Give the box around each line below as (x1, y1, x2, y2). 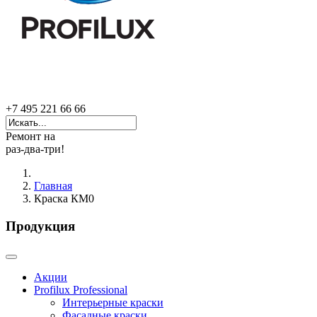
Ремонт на (6, 130, 55, 142)
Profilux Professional (34, 284, 127, 296)
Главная (34, 180, 72, 192)
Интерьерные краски (62, 296, 163, 309)
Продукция (6, 218, 75, 234)
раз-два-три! (6, 143, 64, 155)
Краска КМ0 (34, 192, 94, 204)
